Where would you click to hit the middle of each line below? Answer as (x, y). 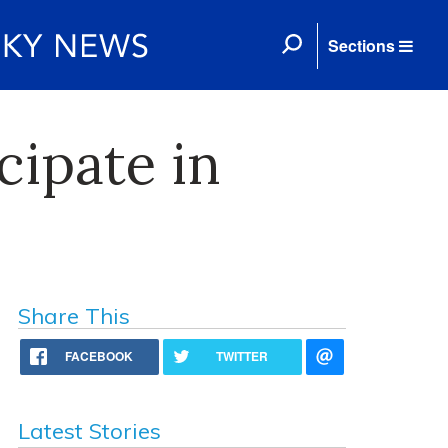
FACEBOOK (99, 356)
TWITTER (242, 356)
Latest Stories (89, 431)
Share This (73, 316)
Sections (361, 45)
